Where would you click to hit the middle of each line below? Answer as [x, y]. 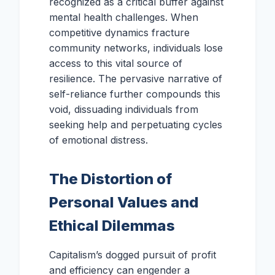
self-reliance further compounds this [135, 94]
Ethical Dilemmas [112, 226]
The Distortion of [110, 179]
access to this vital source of [116, 63]
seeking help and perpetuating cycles [136, 125]
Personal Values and [124, 202]
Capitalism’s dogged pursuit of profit [133, 255]
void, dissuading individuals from [124, 109]
